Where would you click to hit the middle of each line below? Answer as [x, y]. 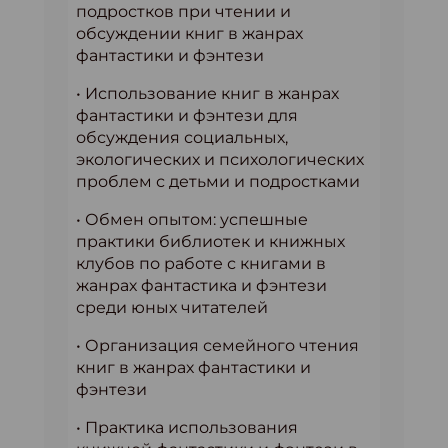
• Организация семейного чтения [217, 345]
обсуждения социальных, [182, 137]
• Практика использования [187, 427]
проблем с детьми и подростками [218, 181]
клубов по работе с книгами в [201, 263]
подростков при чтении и [183, 11]
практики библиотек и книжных [210, 241]
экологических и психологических [220, 159]
